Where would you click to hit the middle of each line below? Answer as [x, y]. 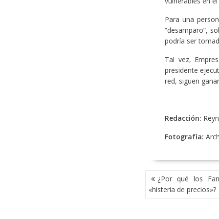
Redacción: [184, 118]
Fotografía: [185, 136]
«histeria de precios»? [182, 189]
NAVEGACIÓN [168, 175]
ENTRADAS [164, 196]
